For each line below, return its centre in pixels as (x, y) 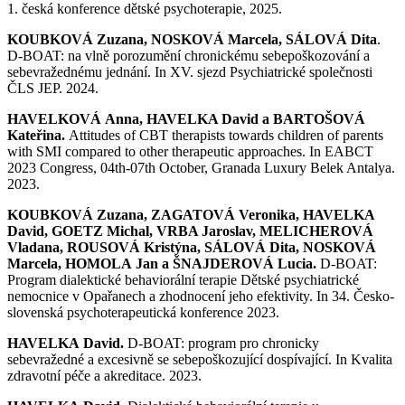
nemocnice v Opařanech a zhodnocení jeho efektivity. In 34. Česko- (201, 296)
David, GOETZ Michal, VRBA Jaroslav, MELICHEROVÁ (190, 231)
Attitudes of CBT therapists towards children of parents (226, 135)
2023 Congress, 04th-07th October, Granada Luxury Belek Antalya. (201, 167)
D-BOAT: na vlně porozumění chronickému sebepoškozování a (188, 55)
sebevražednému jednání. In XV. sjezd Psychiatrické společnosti (190, 71)
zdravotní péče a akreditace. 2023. (104, 375)
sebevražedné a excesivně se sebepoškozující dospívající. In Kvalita (200, 359)
